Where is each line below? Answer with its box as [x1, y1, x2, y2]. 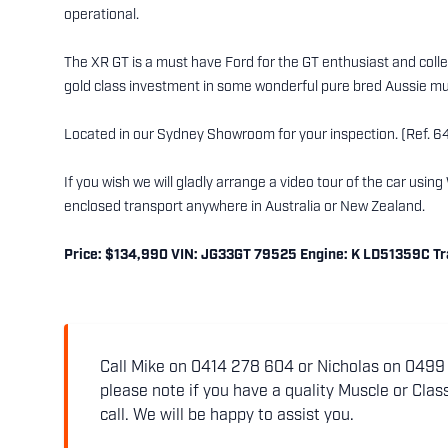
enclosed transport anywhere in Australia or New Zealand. [64, 200, 425, 216]
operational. [64, 8, 139, 24]
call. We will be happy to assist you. [100, 408, 354, 425]
